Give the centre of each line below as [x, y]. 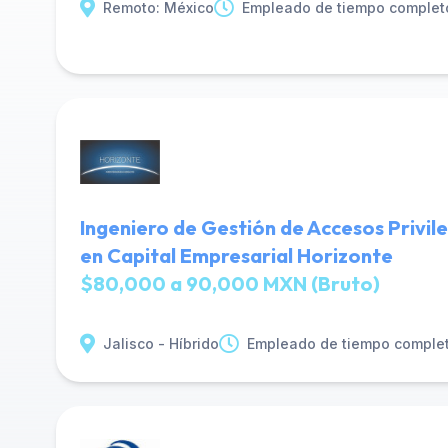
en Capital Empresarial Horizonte [236, 255]
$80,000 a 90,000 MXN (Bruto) [230, 283]
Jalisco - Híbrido [161, 343]
